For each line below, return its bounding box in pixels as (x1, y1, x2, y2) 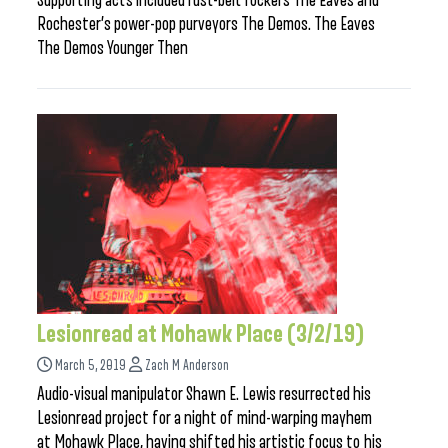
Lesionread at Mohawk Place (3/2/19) (37, 321, 365, 347)
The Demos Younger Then (37, 38, 188, 58)
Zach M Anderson (145, 358, 229, 373)
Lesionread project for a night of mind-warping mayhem (37, 408, 372, 428)
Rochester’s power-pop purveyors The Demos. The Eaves (37, 14, 375, 34)
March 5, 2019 (55, 358, 126, 373)
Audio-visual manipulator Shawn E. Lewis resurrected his (37, 384, 371, 404)
